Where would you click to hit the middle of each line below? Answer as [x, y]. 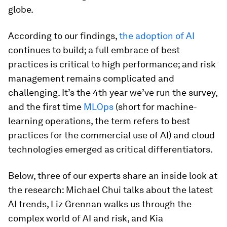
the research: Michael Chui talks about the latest [110, 190]
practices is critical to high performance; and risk [112, 64]
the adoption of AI [157, 36]
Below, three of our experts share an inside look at [113, 176]
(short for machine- [155, 107]
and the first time [46, 107]
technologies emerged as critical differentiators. [110, 149]
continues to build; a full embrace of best [94, 50]
